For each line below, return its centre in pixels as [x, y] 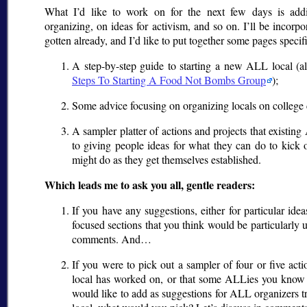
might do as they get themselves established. [167, 159]
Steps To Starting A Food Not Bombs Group [169, 79]
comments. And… [112, 238]
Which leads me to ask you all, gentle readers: [150, 184]
